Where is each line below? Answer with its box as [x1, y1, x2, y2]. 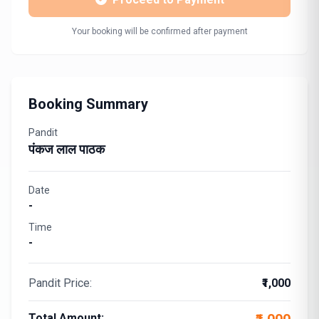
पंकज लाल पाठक [28, 142, 105, 157]
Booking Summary [28, 95, 148, 113]
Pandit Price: [28, 276, 92, 290]
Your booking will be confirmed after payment [71, 26, 248, 36]
